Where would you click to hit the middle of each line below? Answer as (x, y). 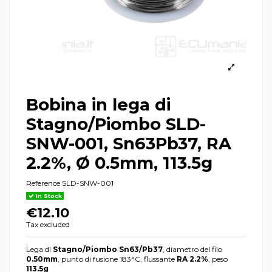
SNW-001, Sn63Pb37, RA (129, 144)
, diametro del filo (192, 249)
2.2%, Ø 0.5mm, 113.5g (119, 163)
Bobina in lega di (98, 105)
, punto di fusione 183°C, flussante (117, 259)
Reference (43, 183)
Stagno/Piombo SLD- (116, 124)
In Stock (48, 195)
